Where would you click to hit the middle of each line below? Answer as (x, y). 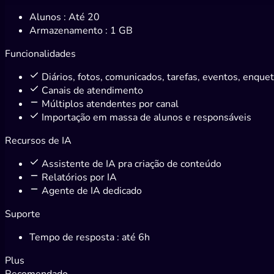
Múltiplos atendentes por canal (110, 104)
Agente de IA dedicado (92, 191)
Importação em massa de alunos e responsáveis (146, 117)
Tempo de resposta (73, 237)
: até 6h (133, 237)
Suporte (23, 214)
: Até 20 (82, 17)
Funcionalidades (40, 54)
